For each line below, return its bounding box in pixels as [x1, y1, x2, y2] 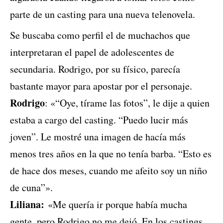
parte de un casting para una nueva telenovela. [10, 7, 195, 21]
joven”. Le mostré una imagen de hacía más [10, 130, 186, 144]
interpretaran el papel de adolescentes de [10, 45, 174, 59]
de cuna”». [10, 181, 53, 195]
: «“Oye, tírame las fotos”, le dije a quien [45, 96, 210, 110]
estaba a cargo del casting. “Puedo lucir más [10, 113, 188, 127]
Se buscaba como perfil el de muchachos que [10, 28, 190, 42]
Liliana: [10, 197, 44, 212]
